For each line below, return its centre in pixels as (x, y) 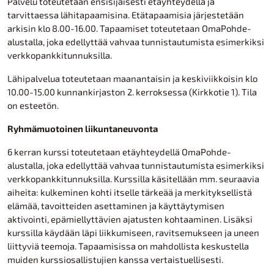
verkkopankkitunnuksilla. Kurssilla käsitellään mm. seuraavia (133, 179)
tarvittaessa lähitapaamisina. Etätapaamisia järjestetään (126, 15)
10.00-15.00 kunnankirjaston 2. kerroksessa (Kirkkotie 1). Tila (132, 92)
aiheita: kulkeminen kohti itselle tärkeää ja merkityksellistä (130, 192)
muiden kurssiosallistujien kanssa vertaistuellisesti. (115, 259)
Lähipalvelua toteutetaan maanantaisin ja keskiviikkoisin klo (132, 78)
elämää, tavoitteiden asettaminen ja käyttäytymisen (116, 206)
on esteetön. (33, 105)
